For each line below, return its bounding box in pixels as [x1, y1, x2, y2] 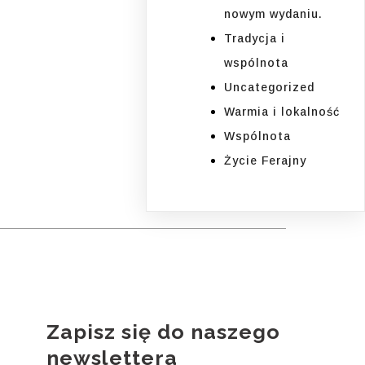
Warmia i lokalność [224, 104, 341, 118]
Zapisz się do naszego [46, 319, 280, 344]
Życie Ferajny [224, 153, 307, 167]
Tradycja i [224, 31, 286, 45]
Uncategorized [224, 80, 315, 94]
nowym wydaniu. [224, 7, 323, 20]
